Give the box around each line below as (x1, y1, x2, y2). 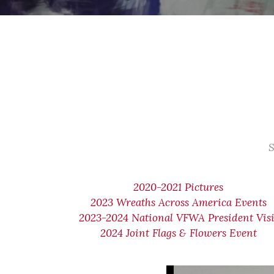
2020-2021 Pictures (133, 180, 224, 194)
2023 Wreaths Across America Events (90, 196, 267, 209)
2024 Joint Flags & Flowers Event (100, 226, 257, 240)
